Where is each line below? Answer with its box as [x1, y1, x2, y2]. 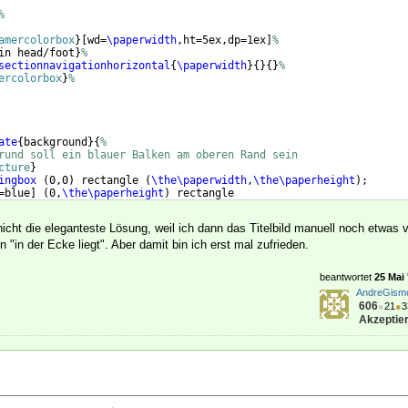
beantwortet [320, 271, 374, 283]
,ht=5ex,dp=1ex [177, 34, 266, 47]
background [24, 136, 87, 149]
